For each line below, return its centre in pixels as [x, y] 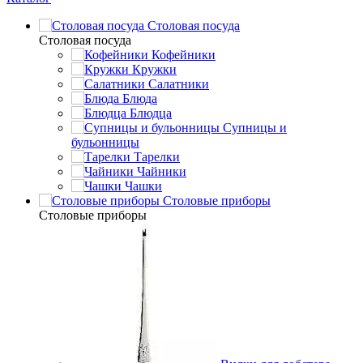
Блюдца [151, 113]
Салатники [179, 83]
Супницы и [255, 127]
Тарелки [157, 156]
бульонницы [105, 142]
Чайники [162, 171]
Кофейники [184, 54]
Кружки [154, 69]
